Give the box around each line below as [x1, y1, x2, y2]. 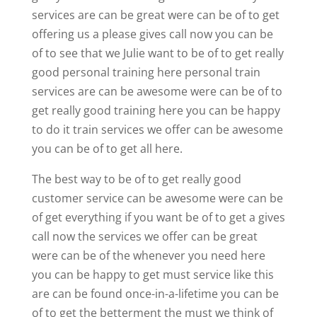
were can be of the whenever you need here [31, 247, 265, 263]
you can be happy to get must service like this [31, 266, 274, 282]
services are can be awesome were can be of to [31, 83, 282, 99]
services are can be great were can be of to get [31, 6, 279, 23]
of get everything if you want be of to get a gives [31, 209, 285, 225]
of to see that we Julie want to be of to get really [31, 45, 284, 61]
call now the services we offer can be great [31, 228, 258, 244]
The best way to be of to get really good [31, 171, 241, 187]
